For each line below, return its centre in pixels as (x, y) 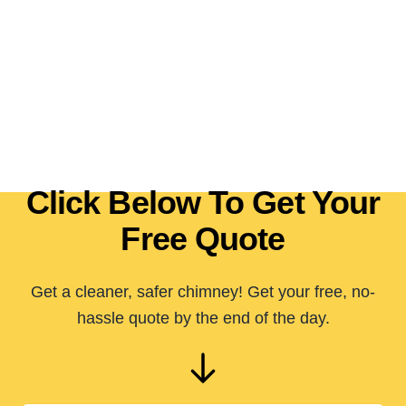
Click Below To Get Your (203, 203)
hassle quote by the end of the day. (203, 319)
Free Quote (203, 239)
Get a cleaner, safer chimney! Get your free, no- (203, 292)
